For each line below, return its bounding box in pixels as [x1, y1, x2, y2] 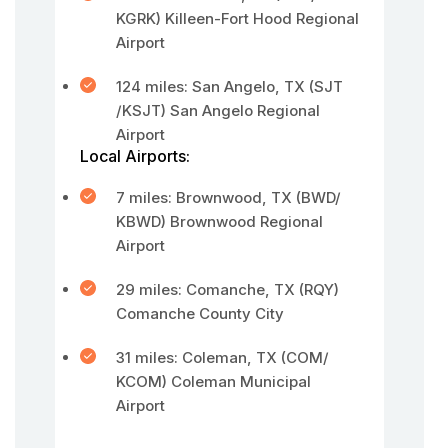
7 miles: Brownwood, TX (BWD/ [116, 188, 341, 207]
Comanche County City [116, 304, 284, 323]
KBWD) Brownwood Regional [116, 212, 323, 231]
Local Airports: [80, 146, 190, 166]
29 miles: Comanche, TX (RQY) [116, 280, 339, 299]
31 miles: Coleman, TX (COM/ [116, 348, 329, 367]
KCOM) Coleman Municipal [116, 372, 311, 391]
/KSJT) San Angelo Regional [116, 101, 320, 120]
